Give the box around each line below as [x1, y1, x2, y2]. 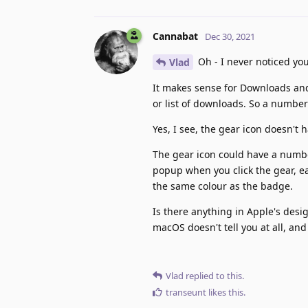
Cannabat [153, 29, 198, 43]
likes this [206, 286, 243, 299]
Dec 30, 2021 [205, 30, 255, 43]
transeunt [166, 286, 206, 299]
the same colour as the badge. [153, 179, 293, 193]
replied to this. [184, 269, 244, 283]
